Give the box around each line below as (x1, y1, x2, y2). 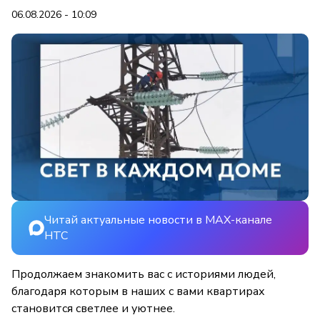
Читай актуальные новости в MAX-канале (44, 212, 272, 229)
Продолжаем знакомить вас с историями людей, (11, 266, 276, 283)
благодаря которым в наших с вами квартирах (11, 284, 265, 300)
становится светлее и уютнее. (11, 301, 175, 317)
